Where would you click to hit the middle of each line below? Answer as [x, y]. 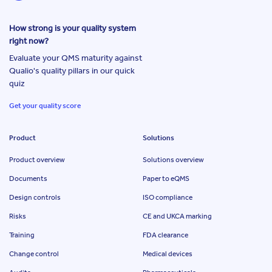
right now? [29, 41]
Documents [28, 179]
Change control [34, 254]
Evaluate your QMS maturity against [76, 58]
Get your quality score [45, 105]
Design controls [35, 198]
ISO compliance [167, 198]
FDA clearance [165, 235]
